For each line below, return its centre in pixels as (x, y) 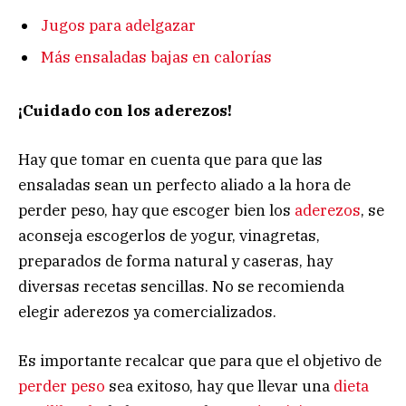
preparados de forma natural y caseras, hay (175, 261)
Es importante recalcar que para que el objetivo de (200, 361)
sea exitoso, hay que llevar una (219, 387)
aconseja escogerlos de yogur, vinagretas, (169, 235)
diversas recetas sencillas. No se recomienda (181, 286)
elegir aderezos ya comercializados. (147, 311)
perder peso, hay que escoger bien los (156, 210)
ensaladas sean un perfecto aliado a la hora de (184, 184)
